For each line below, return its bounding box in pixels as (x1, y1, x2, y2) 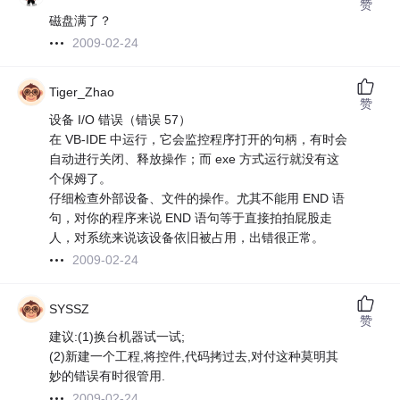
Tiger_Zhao (49, 85, 115, 100)
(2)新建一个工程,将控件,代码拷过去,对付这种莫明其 (49, 349, 339, 364)
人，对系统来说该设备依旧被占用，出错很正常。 (49, 230, 325, 246)
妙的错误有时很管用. (49, 369, 166, 384)
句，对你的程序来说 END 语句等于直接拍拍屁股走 (49, 211, 333, 226)
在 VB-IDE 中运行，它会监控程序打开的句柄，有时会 (49, 132, 348, 147)
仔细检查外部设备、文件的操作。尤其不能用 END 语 (49, 191, 346, 206)
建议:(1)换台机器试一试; (49, 329, 186, 345)
